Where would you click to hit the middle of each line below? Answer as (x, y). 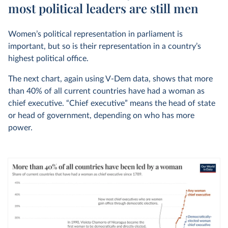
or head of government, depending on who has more (101, 116)
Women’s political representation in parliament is (95, 34)
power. (20, 128)
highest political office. (48, 59)
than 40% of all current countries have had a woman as (106, 91)
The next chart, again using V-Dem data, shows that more (110, 79)
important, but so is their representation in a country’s (105, 46)
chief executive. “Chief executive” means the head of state (112, 103)
